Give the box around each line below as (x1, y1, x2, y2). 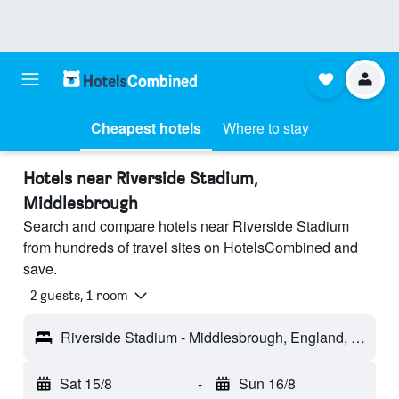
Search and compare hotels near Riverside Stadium (23, 216, 349, 236)
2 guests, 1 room (30, 287, 128, 305)
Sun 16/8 (238, 373, 296, 395)
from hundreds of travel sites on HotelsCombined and (23, 237, 358, 257)
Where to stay (222, 118, 309, 138)
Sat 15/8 (60, 373, 112, 395)
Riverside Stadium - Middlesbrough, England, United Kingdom (351, 327, 365, 348)
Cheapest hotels (90, 118, 201, 138)
